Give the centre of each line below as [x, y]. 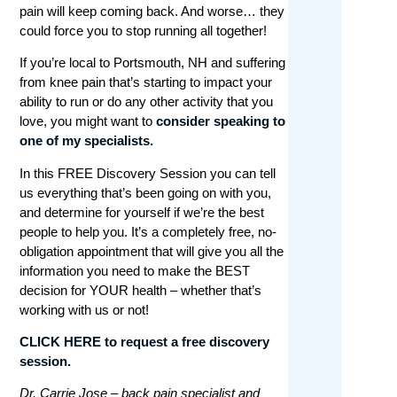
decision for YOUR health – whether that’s [141, 290]
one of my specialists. [87, 141]
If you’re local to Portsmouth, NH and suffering [153, 63]
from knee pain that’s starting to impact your [146, 82]
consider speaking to [221, 121]
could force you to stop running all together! [144, 30]
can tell [256, 173]
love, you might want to [88, 121]
